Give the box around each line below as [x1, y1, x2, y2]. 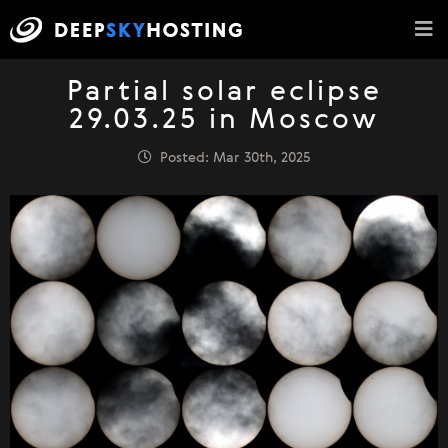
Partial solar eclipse [66, 79, 382, 107]
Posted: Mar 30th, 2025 [151, 151, 311, 165]
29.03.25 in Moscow [69, 107, 379, 135]
